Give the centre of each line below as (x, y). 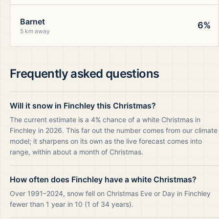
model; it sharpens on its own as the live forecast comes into (106, 141)
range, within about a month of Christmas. (77, 152)
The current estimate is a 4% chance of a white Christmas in (105, 120)
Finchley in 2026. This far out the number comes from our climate (114, 130)
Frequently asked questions (85, 74)
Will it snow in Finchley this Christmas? (83, 106)
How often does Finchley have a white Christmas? (103, 179)
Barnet (33, 22)
